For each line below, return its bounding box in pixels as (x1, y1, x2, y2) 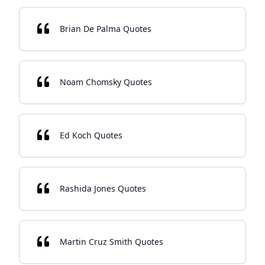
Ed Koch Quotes (60, 130, 122, 141)
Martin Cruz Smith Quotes (60, 236, 163, 247)
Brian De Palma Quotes (60, 23, 151, 34)
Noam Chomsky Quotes (60, 76, 152, 88)
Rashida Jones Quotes (60, 183, 146, 194)
